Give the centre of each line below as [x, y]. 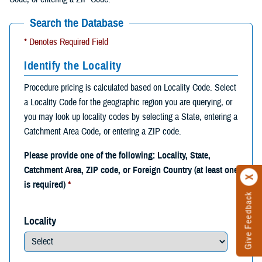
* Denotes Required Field [66, 42]
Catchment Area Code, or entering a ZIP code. [103, 131]
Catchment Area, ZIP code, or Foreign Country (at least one [131, 170]
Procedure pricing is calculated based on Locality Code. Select [130, 87]
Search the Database [77, 23]
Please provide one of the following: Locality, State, [117, 155]
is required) [46, 185]
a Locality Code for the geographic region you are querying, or [128, 102]
